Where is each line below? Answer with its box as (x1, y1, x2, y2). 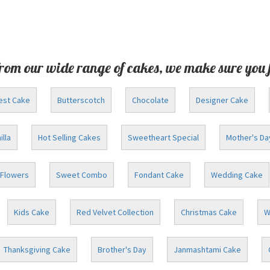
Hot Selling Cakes (37, 132, 101, 143)
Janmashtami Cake (173, 244, 241, 255)
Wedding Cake (211, 169, 263, 180)
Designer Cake (196, 95, 248, 105)
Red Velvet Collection (76, 207, 154, 218)
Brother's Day (97, 244, 146, 255)
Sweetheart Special (127, 132, 199, 143)
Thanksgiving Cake (3, 244, 71, 255)
